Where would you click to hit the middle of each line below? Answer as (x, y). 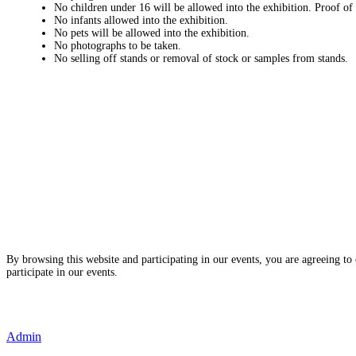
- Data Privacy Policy (56, 310)
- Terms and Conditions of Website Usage (101, 297)
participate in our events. (62, 272)
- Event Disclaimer (50, 323)
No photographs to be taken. (118, 46)
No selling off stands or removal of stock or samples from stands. (201, 59)
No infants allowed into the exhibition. (141, 21)
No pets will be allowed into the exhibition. (152, 33)
